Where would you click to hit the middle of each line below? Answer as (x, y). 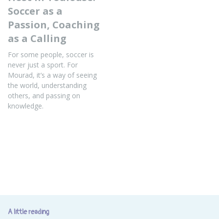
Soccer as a (35, 11)
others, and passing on (44, 96)
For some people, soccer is (51, 55)
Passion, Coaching (54, 25)
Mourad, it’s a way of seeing (52, 75)
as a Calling (37, 38)
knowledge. (26, 106)
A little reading (29, 212)
